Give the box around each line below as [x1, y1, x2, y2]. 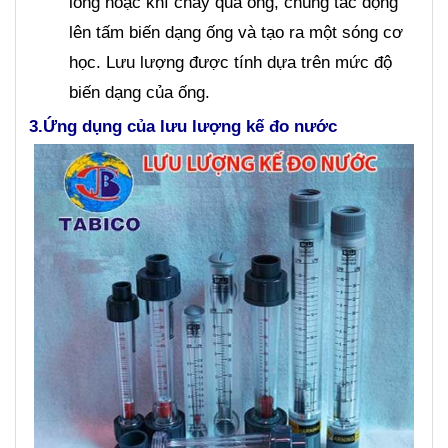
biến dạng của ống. [69, 83, 210, 103]
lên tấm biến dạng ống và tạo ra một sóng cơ [69, 23, 403, 43]
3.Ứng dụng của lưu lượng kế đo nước [29, 116, 337, 137]
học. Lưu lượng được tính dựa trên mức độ [69, 53, 392, 73]
